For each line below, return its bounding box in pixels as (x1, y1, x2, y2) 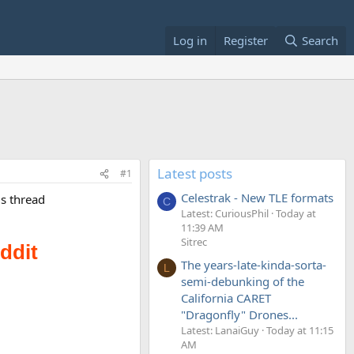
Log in (172, 32, 207, 48)
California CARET (181, 289, 271, 306)
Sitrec (181, 235, 207, 250)
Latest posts (157, 164, 232, 183)
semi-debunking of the (181, 273, 304, 289)
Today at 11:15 (266, 322, 333, 337)
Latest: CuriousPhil (181, 206, 269, 221)
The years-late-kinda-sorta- (181, 256, 326, 273)
